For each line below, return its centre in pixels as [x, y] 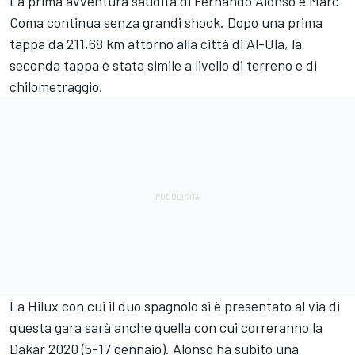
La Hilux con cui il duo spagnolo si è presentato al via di [175, 306]
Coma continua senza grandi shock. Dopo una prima [166, 23]
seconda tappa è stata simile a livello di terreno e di [163, 65]
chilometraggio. [56, 87]
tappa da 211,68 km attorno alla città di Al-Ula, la [156, 44]
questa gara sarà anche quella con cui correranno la [166, 328]
